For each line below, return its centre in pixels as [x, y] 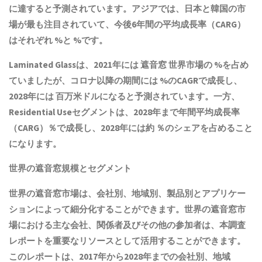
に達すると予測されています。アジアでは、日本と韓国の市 [127, 8]
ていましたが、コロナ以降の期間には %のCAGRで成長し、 [126, 81]
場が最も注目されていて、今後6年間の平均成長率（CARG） [127, 24]
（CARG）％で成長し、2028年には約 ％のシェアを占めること [131, 128]
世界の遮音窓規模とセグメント [70, 168]
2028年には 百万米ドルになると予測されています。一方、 [125, 96]
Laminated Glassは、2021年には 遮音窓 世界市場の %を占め [129, 65]
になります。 [35, 144]
